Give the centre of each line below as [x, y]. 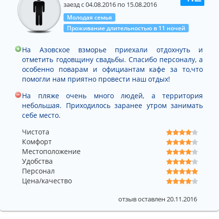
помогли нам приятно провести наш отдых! [96, 79]
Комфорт [37, 141]
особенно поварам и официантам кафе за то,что [112, 69]
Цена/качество [47, 180]
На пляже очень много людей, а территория [112, 95]
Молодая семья [89, 17]
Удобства [37, 161]
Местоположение [51, 151]
